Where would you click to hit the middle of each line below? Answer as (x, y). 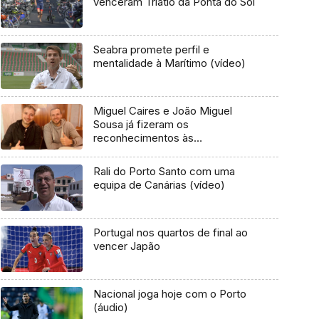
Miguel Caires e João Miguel (162, 110)
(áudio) (110, 307)
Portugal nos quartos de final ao (170, 233)
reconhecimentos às (143, 137)
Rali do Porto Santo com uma (164, 172)
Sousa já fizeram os (141, 124)
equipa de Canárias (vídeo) (159, 185)
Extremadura (124, 164)
